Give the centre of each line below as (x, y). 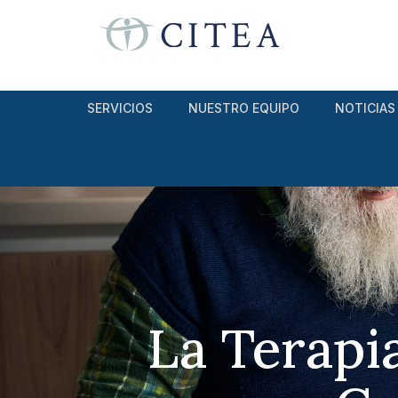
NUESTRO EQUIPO (243, 108)
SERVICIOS (119, 108)
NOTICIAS (365, 108)
